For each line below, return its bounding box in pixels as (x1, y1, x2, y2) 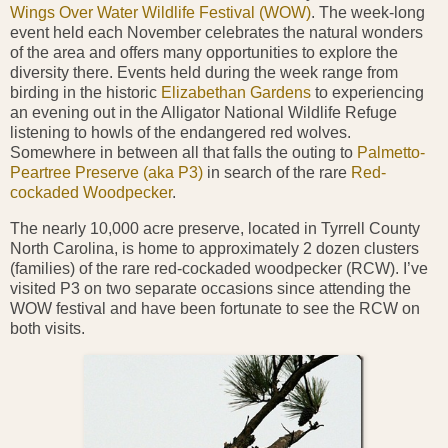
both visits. (10, 320, 85, 338)
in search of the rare (203, 164, 351, 182)
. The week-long (311, 4, 425, 22)
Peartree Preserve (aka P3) (10, 164, 203, 182)
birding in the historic (10, 84, 161, 102)
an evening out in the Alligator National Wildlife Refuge (10, 104, 397, 122)
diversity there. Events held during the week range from (10, 64, 398, 82)
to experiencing (311, 84, 424, 102)
